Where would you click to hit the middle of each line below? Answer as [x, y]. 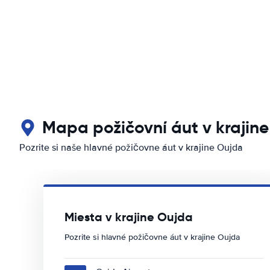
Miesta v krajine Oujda [129, 217]
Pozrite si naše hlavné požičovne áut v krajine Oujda [131, 148]
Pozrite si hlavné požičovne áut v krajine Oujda [152, 237]
